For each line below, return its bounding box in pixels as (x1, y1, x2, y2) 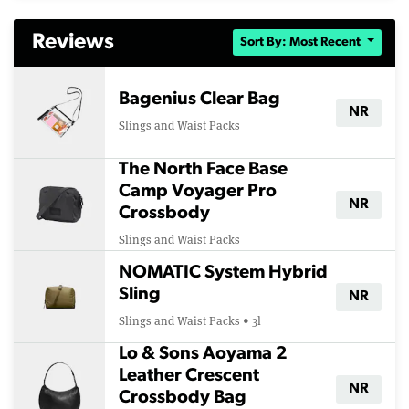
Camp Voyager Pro (119, 183, 277, 201)
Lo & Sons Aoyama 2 (119, 345, 288, 363)
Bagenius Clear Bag (119, 90, 280, 109)
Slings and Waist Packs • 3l (119, 313, 261, 329)
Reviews (32, 32, 114, 54)
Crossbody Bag (119, 389, 246, 407)
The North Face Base (119, 161, 288, 179)
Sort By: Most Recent (240, 36, 364, 49)
